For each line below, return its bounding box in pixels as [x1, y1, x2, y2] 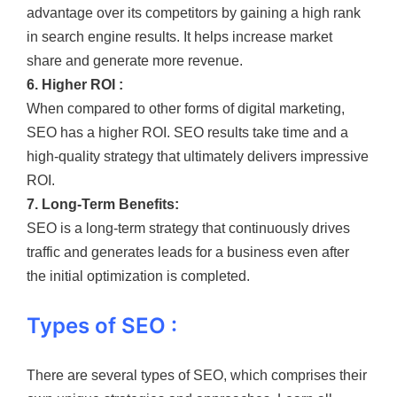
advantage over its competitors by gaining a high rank [27, 4, 361, 20]
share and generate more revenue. [27, 52, 243, 68]
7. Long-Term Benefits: [27, 196, 179, 212]
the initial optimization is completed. [27, 268, 250, 284]
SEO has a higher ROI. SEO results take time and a [27, 124, 348, 140]
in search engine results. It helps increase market [27, 28, 332, 44]
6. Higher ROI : [27, 76, 123, 92]
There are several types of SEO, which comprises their [27, 367, 367, 383]
